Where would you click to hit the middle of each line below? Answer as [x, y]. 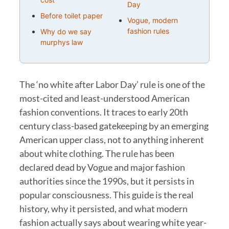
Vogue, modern [152, 20]
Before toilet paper [72, 15]
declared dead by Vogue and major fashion [102, 167]
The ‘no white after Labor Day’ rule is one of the [112, 84]
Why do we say [66, 31]
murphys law [62, 42]
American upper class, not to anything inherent [111, 139]
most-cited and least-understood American [104, 98]
